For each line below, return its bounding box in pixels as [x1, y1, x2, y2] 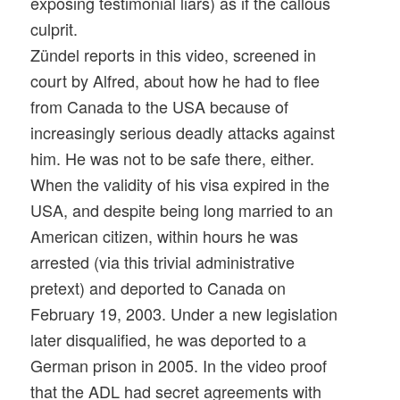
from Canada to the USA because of [30, 95, 289, 119]
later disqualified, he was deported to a [30, 328, 307, 352]
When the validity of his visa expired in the [30, 172, 330, 196]
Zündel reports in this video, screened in [30, 43, 317, 67]
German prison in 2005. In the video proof [30, 354, 328, 378]
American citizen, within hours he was [30, 224, 299, 248]
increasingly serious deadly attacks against [30, 121, 336, 145]
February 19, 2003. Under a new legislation [30, 302, 338, 326]
